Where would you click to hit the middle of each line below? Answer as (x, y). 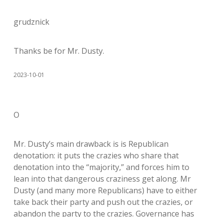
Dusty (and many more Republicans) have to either (105, 190)
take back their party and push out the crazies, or (103, 202)
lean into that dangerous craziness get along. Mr (102, 179)
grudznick (31, 22)
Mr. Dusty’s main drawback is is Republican (91, 144)
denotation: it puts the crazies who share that (96, 155)
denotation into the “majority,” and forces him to (101, 167)
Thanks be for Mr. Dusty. (59, 51)
